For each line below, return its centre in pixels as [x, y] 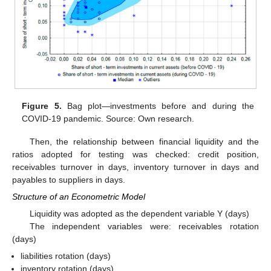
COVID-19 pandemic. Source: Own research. [108, 118]
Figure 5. [42, 106]
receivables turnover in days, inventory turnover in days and [135, 167]
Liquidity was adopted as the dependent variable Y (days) [139, 214]
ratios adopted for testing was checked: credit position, [135, 154]
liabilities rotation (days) [66, 256]
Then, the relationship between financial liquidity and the [144, 141]
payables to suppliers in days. [69, 179]
